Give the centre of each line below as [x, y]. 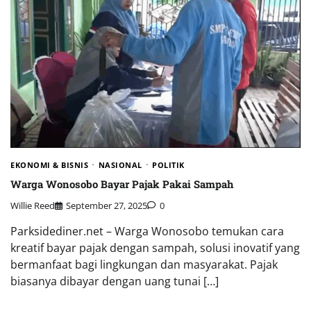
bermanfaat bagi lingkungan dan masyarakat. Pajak [144, 265]
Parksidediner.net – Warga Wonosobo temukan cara [147, 232]
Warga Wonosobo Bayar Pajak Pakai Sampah [122, 184]
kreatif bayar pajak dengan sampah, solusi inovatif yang [155, 248]
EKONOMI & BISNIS [49, 165]
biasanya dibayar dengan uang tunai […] [115, 281]
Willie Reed [33, 206]
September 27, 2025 [107, 206]
